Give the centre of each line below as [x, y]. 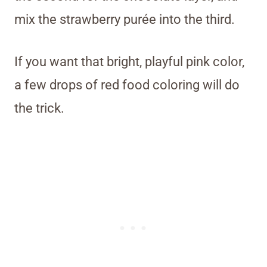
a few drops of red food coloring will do [127, 85]
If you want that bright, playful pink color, [129, 61]
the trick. [39, 108]
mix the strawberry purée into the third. [125, 19]
